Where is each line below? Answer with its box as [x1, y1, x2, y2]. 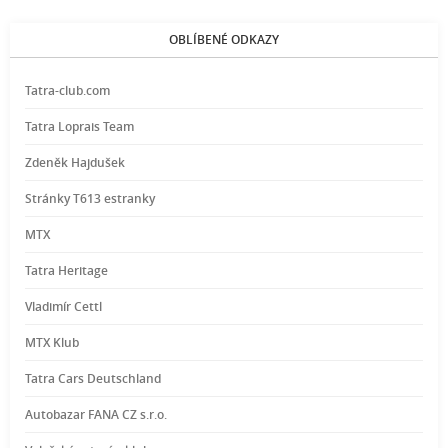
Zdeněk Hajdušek [25, 154, 125, 172]
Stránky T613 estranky [25, 190, 155, 208]
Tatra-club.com [25, 82, 110, 100]
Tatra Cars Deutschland [25, 370, 161, 388]
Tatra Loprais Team [25, 118, 134, 136]
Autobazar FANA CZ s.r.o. [25, 406, 167, 424]
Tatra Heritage [25, 262, 108, 280]
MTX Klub [25, 334, 79, 352]
